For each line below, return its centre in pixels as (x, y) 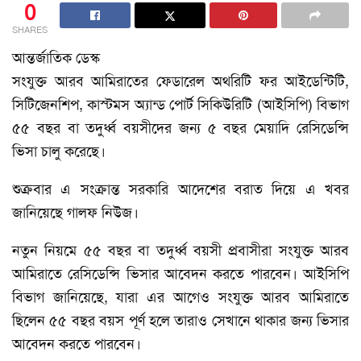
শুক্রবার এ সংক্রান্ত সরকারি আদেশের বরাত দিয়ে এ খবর (180, 189)
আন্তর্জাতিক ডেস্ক (56, 58)
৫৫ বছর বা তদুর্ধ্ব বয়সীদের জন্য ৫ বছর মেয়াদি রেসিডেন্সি (180, 128)
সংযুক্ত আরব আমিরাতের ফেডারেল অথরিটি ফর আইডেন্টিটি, (180, 81)
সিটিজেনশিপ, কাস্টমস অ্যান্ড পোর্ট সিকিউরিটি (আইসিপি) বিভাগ (180, 104)
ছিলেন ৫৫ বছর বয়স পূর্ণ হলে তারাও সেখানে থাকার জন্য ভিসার (180, 320)
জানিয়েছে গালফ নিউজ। (75, 212)
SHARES (30, 30)
